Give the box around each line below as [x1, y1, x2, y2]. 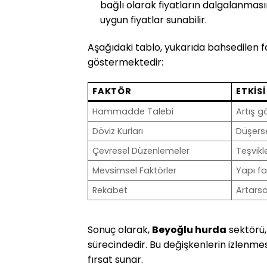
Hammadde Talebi [92, 105, 174, 117]
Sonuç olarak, [88, 222, 152, 237]
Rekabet [92, 184, 128, 196]
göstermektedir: [88, 55, 163, 70]
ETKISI [236, 85, 266, 97]
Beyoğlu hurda [152, 222, 226, 237]
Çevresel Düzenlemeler [92, 144, 190, 157]
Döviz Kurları [92, 125, 144, 137]
